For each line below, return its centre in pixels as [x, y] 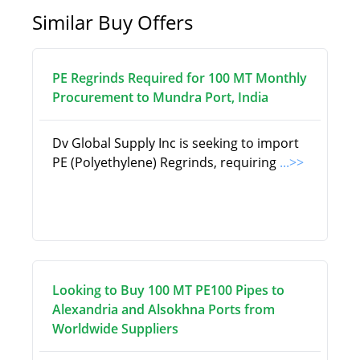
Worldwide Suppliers [115, 329]
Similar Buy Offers [112, 22]
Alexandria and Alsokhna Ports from [164, 309]
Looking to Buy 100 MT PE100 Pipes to [168, 290]
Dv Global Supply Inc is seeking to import [176, 143]
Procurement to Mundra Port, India [160, 97]
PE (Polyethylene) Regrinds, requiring [166, 162]
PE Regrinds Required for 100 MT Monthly [180, 78]
